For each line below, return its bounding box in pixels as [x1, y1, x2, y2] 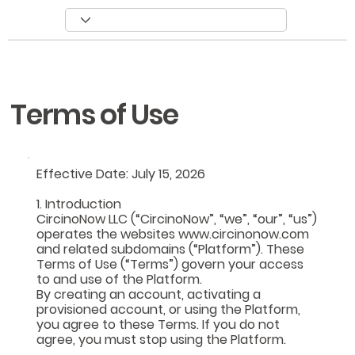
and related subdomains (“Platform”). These [36, 239, 305, 258]
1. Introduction [36, 194, 122, 213]
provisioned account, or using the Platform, [36, 300, 301, 319]
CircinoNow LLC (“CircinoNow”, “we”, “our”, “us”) [36, 209, 318, 228]
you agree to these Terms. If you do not [36, 315, 281, 334]
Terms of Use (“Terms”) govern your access [36, 254, 304, 273]
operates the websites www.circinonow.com [36, 224, 310, 243]
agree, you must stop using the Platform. [36, 330, 287, 349]
